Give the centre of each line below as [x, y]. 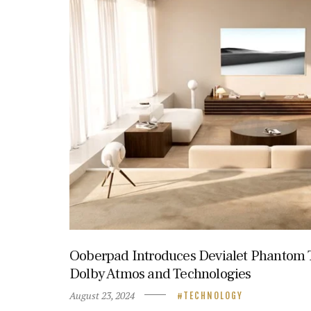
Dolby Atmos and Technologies [160, 274]
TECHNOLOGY [213, 295]
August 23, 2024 [102, 295]
